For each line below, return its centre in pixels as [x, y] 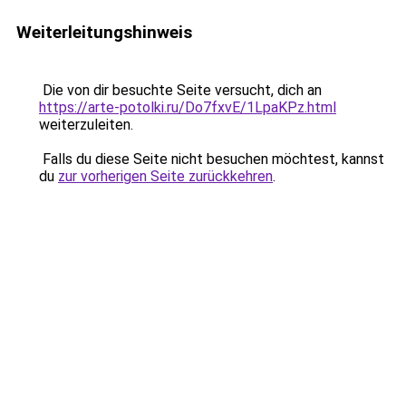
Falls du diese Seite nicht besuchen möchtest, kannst [212, 159]
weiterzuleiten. [86, 125]
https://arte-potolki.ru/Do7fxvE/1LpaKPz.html [188, 107]
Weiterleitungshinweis [104, 32]
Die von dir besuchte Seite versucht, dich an [180, 90]
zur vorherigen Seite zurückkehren [165, 176]
